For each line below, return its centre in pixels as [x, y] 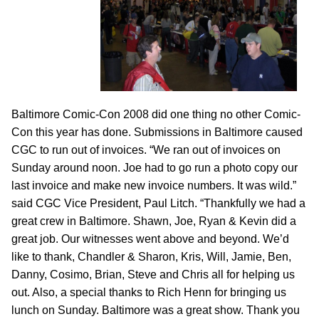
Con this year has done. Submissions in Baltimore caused [157, 132]
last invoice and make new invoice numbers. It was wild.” [154, 185]
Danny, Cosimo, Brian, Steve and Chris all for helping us [153, 274]
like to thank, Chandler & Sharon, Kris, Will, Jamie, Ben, [151, 257]
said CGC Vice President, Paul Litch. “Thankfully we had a [158, 203]
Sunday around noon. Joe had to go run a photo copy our [155, 168]
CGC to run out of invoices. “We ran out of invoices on [146, 150]
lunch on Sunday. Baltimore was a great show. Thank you [156, 310]
